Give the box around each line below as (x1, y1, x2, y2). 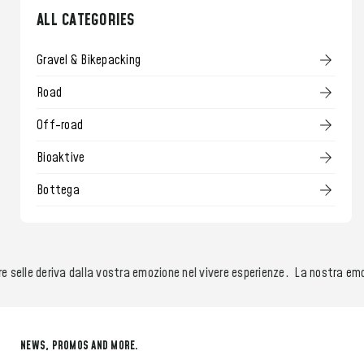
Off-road (37, 115, 83, 134)
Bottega (37, 180, 80, 199)
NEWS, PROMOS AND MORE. (20, 338, 139, 355)
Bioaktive (37, 148, 85, 167)
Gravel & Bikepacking (37, 50, 141, 69)
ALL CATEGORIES (37, 9, 135, 32)
